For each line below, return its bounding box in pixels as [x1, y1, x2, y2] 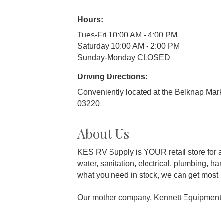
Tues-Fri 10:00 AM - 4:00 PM [77, 30, 177, 39]
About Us [77, 124, 129, 142]
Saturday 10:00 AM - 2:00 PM [77, 41, 180, 50]
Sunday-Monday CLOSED [77, 53, 170, 62]
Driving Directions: [77, 72, 147, 81]
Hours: [77, 15, 103, 24]
